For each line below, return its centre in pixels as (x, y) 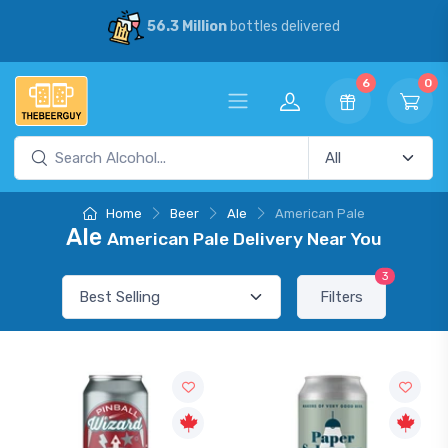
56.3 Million (186, 27)
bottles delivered (283, 27)
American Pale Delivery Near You (244, 239)
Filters (341, 297)
